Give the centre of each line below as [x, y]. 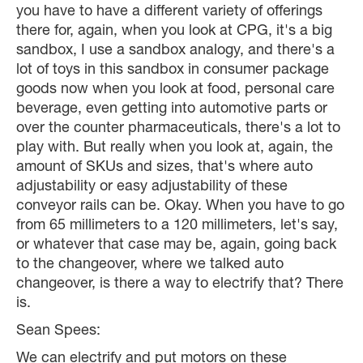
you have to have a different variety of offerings [169, 13]
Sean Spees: [58, 332]
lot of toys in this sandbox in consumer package [173, 71]
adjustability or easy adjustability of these [152, 188]
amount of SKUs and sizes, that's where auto [164, 168]
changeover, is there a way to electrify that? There [180, 285]
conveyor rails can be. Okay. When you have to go [180, 207]
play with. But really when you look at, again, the [175, 149]
